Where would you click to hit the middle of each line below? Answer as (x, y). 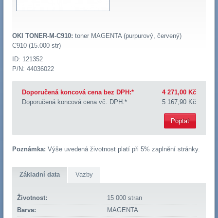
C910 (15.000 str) (36, 46)
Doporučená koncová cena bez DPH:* (78, 92)
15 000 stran (124, 198)
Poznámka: (29, 149)
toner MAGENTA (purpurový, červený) (127, 36)
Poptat (180, 121)
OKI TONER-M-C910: (42, 36)
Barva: (26, 210)
